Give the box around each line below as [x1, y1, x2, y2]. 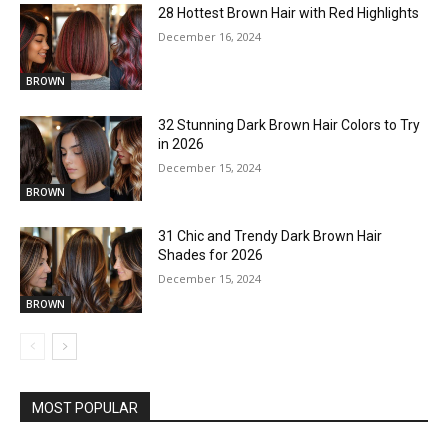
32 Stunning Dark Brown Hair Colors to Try [158, 116, 421, 133]
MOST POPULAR [32, 400, 138, 417]
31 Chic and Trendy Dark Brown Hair [158, 228, 383, 245]
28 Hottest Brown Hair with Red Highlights [158, 5, 420, 22]
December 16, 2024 [158, 29, 262, 45]
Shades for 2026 [158, 247, 264, 264]
